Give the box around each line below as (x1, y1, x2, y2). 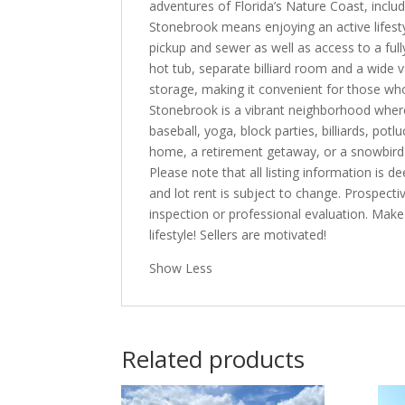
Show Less (149, 259, 213, 278)
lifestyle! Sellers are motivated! (149, 226, 327, 244)
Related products (121, 343, 306, 376)
